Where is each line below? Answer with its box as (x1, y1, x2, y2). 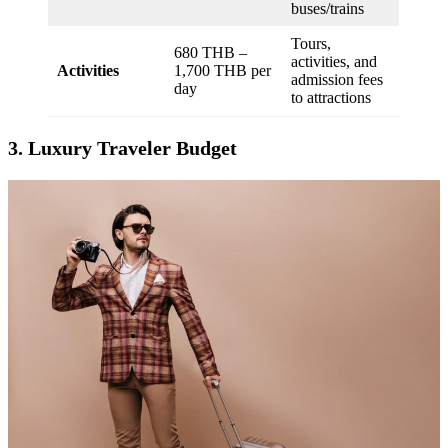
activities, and (291, 52, 377, 70)
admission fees (291, 70, 383, 88)
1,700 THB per (174, 61, 271, 79)
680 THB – (174, 43, 247, 61)
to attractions (291, 88, 371, 106)
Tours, (291, 34, 331, 52)
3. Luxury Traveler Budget (8, 136, 237, 159)
